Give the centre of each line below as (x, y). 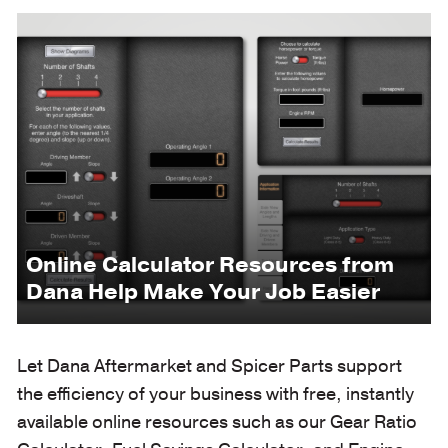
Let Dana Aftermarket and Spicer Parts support (209, 365)
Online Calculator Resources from (209, 265)
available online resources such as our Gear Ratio (216, 421)
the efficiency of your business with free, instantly (215, 393)
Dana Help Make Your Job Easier (202, 292)
